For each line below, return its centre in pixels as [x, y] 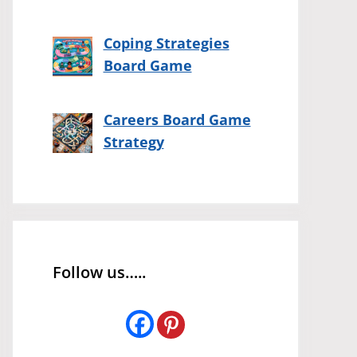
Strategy [133, 142]
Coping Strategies [166, 43]
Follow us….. [99, 272]
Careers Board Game [177, 120]
